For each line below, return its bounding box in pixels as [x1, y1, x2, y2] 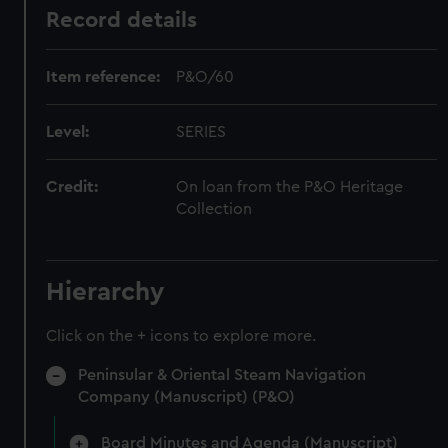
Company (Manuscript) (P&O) [78, 389, 296, 405]
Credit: [46, 179, 99, 195]
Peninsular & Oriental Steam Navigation [78, 367, 367, 383]
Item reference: [46, 69, 161, 85]
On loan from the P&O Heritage [176, 179, 404, 195]
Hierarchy [46, 279, 166, 305]
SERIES [176, 124, 227, 140]
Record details [46, 9, 198, 31]
